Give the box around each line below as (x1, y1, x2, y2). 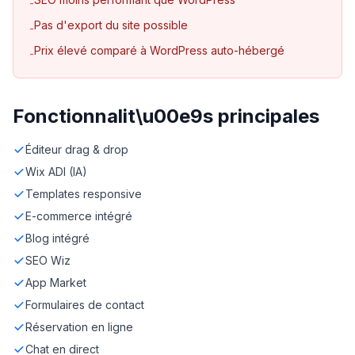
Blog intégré (25, 231, 90, 245)
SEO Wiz (25, 254, 71, 267)
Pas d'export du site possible (34, 18, 188, 32)
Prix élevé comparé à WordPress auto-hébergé (34, 44, 284, 57)
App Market (25, 276, 86, 289)
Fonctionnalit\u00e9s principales (13, 105, 319, 128)
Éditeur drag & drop (25, 143, 128, 156)
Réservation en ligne (25, 320, 133, 334)
